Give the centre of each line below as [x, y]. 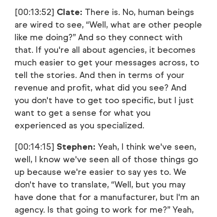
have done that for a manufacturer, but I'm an [107, 197]
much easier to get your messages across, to [107, 62]
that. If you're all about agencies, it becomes [105, 50]
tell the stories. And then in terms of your [100, 75]
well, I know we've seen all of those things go [106, 159]
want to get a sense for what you [83, 113]
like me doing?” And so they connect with [99, 37]
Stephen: [76, 147]
